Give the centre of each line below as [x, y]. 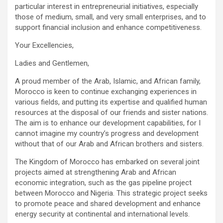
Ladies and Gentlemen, [52, 63]
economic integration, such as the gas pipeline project [103, 182]
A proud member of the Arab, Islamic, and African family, [108, 81]
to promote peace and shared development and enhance [108, 203]
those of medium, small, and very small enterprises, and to [111, 17]
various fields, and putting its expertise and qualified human [111, 102]
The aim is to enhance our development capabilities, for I [108, 123]
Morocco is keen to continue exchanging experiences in [106, 91]
